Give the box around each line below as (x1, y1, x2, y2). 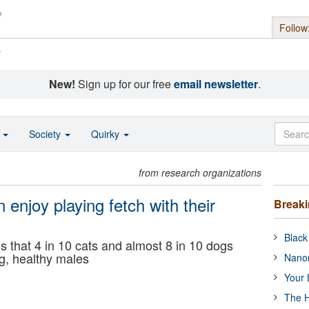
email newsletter (173, 76, 258, 92)
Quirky (91, 127, 122, 141)
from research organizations (139, 166, 262, 179)
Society (29, 127, 63, 141)
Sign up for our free (74, 76, 174, 92)
